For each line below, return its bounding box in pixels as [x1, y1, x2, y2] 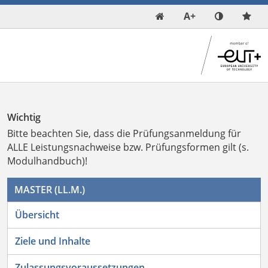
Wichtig [7, 111, 41, 124]
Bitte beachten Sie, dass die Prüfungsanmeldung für [7, 127, 241, 141]
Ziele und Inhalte [15, 234, 90, 248]
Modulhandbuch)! [7, 154, 87, 168]
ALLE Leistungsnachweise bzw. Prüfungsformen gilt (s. [7, 141, 249, 154]
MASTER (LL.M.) [14, 183, 85, 197]
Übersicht [15, 208, 59, 222]
